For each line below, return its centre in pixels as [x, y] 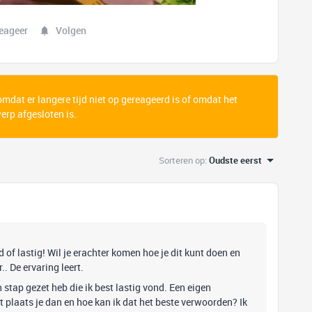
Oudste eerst [235, 160]
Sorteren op [182, 160]
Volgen [71, 30]
